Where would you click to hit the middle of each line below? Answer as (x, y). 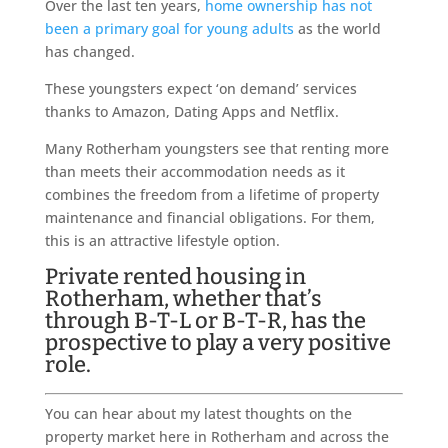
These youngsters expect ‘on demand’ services (200, 89)
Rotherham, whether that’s (183, 299)
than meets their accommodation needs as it (194, 172)
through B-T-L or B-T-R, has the (205, 321)
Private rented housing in (175, 277)
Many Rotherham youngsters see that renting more (216, 149)
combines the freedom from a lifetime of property (211, 195)
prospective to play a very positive (217, 343)
